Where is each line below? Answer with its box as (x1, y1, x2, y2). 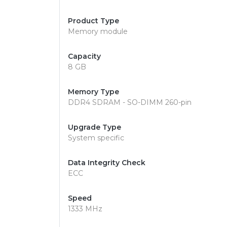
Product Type (68, 16, 119, 25)
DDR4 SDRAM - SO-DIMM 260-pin (68, 98, 192, 107)
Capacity (68, 52, 101, 61)
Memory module (68, 27, 128, 36)
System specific (68, 133, 124, 142)
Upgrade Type (68, 123, 121, 132)
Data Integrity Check (68, 158, 145, 167)
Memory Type (68, 87, 119, 96)
